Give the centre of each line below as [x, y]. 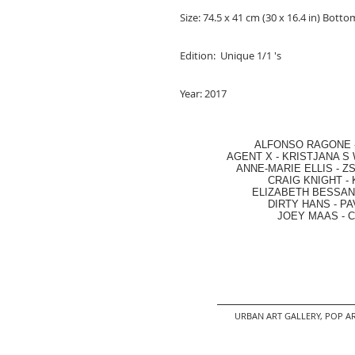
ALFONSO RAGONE [284, 144]
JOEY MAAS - [281, 216]
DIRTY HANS [299, 204]
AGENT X [245, 156]
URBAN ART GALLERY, [279, 315]
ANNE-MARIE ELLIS [284, 168]
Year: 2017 [203, 93]
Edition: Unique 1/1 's [231, 55]
